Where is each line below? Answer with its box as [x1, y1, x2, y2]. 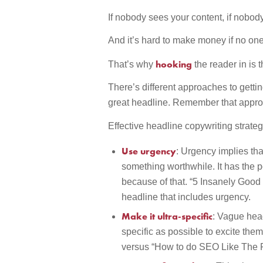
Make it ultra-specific [122, 210, 213, 222]
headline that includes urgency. [122, 192, 251, 203]
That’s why [108, 59, 156, 69]
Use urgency [122, 145, 177, 157]
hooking [156, 58, 195, 70]
